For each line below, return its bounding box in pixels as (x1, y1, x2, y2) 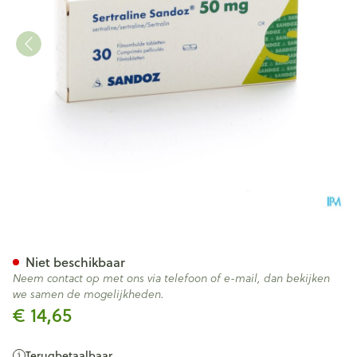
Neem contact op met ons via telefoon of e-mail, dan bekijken (13, 270, 330, 286)
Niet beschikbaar (25, 253, 125, 271)
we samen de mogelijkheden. (13, 286, 164, 302)
